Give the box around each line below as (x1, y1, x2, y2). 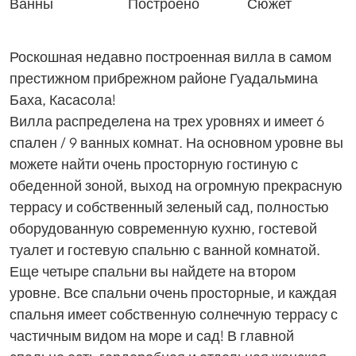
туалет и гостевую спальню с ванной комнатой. (10, 241, 320, 260)
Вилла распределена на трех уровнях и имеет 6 (10, 112, 324, 131)
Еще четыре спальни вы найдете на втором (10, 262, 296, 281)
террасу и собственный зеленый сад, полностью (10, 198, 329, 217)
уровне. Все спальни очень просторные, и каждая (10, 284, 337, 303)
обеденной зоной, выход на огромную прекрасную (10, 176, 342, 195)
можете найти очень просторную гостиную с (10, 155, 298, 174)
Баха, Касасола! (10, 91, 116, 110)
